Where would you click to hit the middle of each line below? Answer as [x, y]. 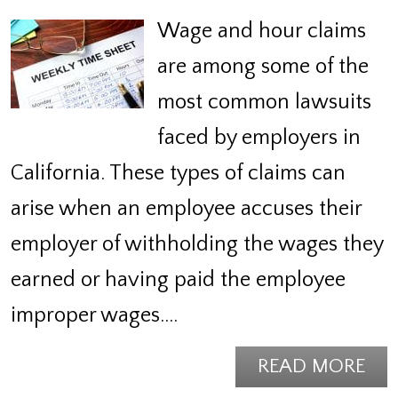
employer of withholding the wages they [197, 244]
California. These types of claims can [178, 173]
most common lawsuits [264, 102]
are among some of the [263, 66]
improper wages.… [94, 315]
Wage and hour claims [262, 31]
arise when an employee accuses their [186, 208]
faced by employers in [259, 137]
